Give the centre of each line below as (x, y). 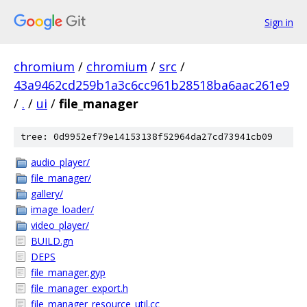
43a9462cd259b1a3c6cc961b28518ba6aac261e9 (151, 85)
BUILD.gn (52, 241)
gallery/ (47, 194)
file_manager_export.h (79, 288)
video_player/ (60, 225)
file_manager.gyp (68, 272)
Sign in (279, 22)
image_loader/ (62, 209)
